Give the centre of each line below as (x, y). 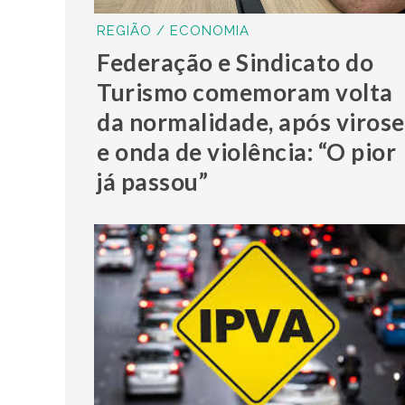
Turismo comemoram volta (245, 92)
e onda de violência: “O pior (247, 151)
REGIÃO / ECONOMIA (174, 30)
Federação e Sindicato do (235, 62)
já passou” (153, 181)
